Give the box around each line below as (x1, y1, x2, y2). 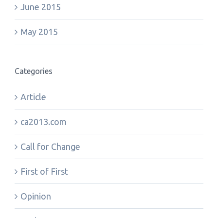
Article (20, 92, 46, 102)
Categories (15, 67, 53, 75)
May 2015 (20, 27, 58, 36)
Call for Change (20, 142, 80, 151)
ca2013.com (20, 117, 67, 127)
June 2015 (20, 2, 61, 12)
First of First (20, 166, 68, 176)
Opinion (20, 191, 51, 201)
